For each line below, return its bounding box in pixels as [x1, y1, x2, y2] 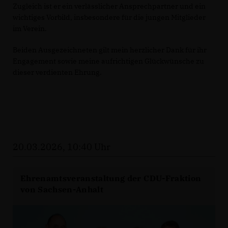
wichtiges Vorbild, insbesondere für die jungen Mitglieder [13, 13, 206, 22]
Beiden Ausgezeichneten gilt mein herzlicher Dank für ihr [13, 45, 207, 55]
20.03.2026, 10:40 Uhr [13, 141, 110, 153]
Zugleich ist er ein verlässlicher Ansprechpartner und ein [13, 2, 206, 11]
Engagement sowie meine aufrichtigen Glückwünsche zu [13, 56, 204, 66]
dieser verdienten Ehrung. [13, 68, 102, 77]
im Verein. [13, 24, 47, 34]
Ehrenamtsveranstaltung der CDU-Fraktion [20, 173, 202, 184]
